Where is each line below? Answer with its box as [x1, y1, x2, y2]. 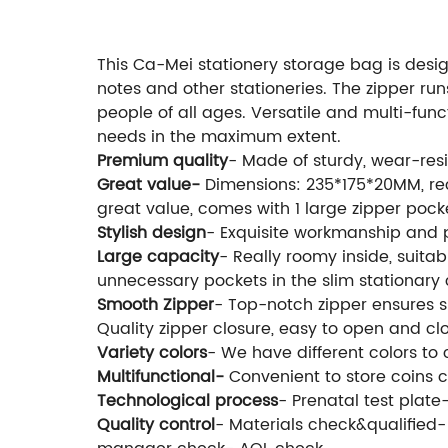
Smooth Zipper [97, 292, 214, 319]
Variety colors [97, 340, 207, 367]
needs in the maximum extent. [97, 124, 341, 151]
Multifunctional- [97, 364, 229, 391]
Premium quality [97, 148, 228, 175]
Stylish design [97, 220, 206, 247]
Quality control [97, 412, 215, 439]
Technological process [97, 388, 278, 415]
